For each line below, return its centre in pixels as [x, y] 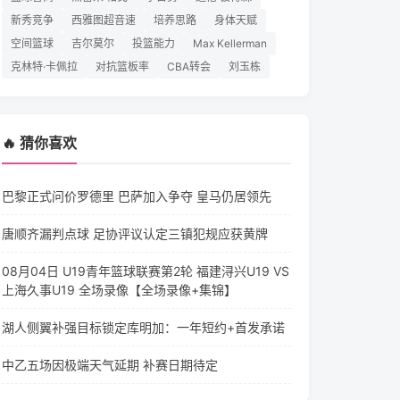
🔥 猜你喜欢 [39, 143]
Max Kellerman [230, 43]
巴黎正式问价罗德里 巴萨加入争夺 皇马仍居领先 [137, 196]
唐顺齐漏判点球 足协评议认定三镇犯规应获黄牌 [135, 233]
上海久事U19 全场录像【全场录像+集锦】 [119, 290]
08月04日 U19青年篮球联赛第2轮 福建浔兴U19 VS [146, 271]
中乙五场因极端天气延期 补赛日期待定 [110, 365]
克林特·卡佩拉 [44, 67]
